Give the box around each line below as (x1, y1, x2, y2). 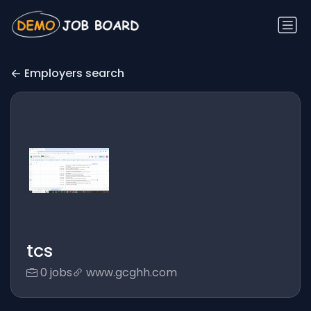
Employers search (24, 65, 124, 82)
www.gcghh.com (85, 264, 177, 281)
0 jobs (40, 264, 72, 281)
